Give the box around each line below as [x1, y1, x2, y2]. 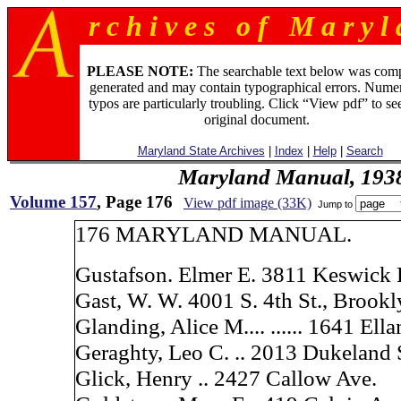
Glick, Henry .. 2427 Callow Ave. [75, 365, 377, 390]
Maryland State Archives [137, 144, 265, 158]
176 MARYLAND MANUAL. [75, 221, 352, 246]
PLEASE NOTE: [86, 64, 193, 79]
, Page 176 [97, 192, 173, 211]
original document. [203, 112, 310, 127]
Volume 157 [10, 192, 97, 211]
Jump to [315, 198, 355, 209]
